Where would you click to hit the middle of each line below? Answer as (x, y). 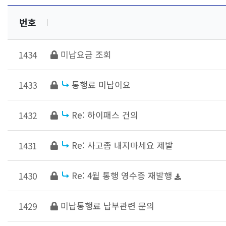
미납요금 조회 (86, 54)
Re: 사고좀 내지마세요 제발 (122, 145)
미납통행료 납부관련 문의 (107, 206)
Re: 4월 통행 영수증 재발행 (123, 175)
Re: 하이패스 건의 (105, 115)
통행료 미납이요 (101, 84)
